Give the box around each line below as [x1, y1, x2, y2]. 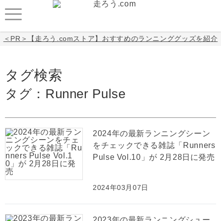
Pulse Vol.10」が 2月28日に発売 [93, 153, 215, 161]
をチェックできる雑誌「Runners [93, 141, 216, 149]
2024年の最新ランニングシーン [93, 129, 211, 138]
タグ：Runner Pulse [5, 87, 126, 101]
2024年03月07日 [93, 184, 149, 191]
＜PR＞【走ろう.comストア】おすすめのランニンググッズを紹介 [3, 35, 218, 42]
